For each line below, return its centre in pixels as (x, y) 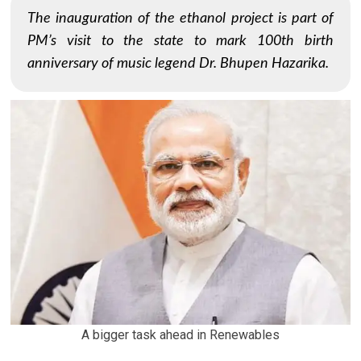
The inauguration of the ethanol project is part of (180, 19)
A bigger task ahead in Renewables (180, 334)
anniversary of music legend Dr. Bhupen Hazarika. (178, 64)
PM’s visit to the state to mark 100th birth (180, 41)
